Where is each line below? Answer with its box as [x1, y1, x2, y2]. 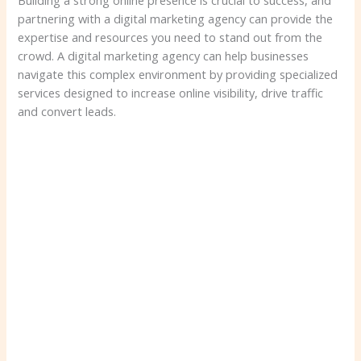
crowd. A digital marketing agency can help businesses [18, 48, 309, 64]
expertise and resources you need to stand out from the [18, 29, 323, 46]
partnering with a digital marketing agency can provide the [18, 10, 334, 27]
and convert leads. [18, 103, 117, 120]
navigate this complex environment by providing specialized [18, 66, 338, 83]
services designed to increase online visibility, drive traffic [18, 85, 324, 102]
